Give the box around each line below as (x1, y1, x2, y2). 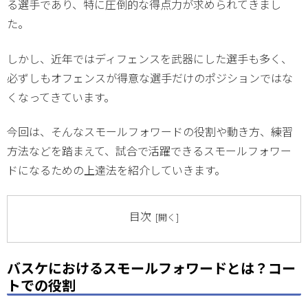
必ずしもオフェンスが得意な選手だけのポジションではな (7, 69, 293, 86)
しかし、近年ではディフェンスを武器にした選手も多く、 (7, 49, 292, 67)
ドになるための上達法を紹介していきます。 (7, 162, 225, 179)
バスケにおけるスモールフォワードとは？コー (7, 257, 296, 278)
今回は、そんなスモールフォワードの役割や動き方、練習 (7, 123, 293, 140)
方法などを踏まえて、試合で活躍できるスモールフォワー (7, 142, 291, 159)
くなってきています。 (7, 88, 115, 105)
